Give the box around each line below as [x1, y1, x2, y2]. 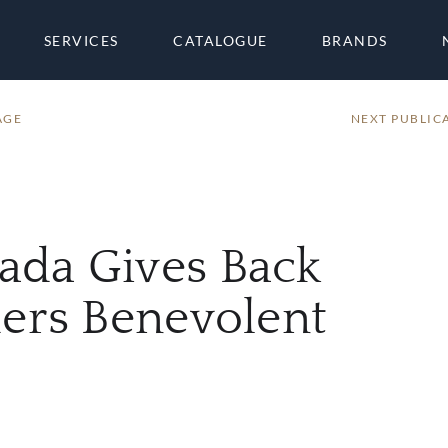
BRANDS [321, 31, 388, 49]
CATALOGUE [173, 31, 268, 49]
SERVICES [43, 31, 119, 49]
